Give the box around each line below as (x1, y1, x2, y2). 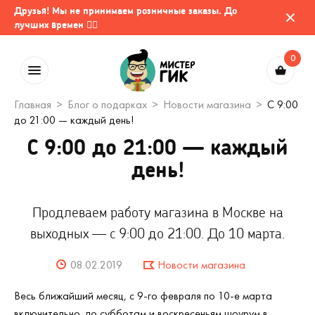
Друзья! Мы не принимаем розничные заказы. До (14, 4, 237, 16)
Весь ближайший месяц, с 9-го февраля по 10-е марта (14, 288, 272, 303)
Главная (14, 97, 51, 112)
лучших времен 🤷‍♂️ (14, 18, 98, 30)
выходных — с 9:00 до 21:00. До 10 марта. (30, 224, 285, 241)
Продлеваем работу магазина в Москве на (32, 203, 283, 220)
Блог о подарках (67, 97, 147, 112)
